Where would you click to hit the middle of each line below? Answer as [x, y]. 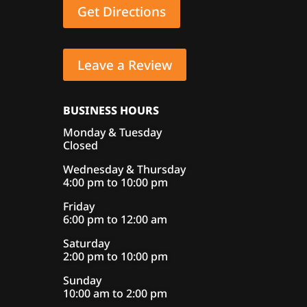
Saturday [86, 244]
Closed [80, 146]
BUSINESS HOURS [111, 111]
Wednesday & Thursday [124, 170]
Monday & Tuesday [112, 133]
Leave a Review [124, 65]
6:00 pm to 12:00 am [115, 220]
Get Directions [121, 12]
